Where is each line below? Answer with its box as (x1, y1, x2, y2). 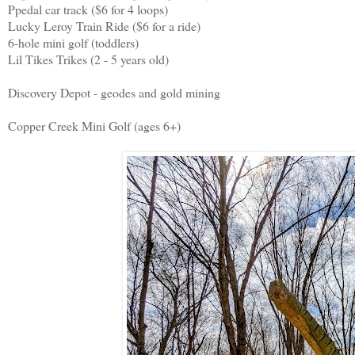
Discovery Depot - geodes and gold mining (8, 84, 224, 101)
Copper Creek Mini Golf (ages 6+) (8, 117, 181, 135)
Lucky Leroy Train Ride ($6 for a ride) (8, 17, 200, 35)
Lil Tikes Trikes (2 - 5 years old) (8, 51, 169, 68)
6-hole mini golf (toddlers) (8, 34, 143, 52)
